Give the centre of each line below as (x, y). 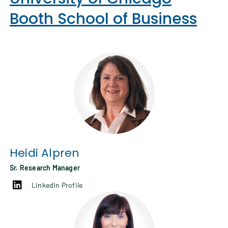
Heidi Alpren (45, 153)
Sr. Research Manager (45, 168)
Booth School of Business (103, 19)
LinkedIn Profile (57, 185)
